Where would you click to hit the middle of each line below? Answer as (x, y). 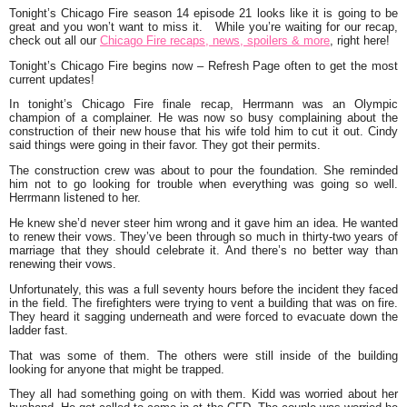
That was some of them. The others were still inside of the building (203, 355)
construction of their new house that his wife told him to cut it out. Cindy (203, 132)
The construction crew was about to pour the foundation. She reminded (203, 171)
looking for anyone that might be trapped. (117, 369)
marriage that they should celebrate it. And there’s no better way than (203, 250)
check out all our (55, 40)
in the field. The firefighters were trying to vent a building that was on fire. (203, 303)
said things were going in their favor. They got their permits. (165, 145)
